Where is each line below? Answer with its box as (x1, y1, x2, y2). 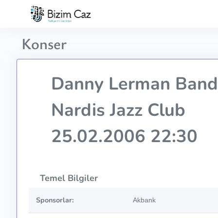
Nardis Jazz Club (46, 98, 185, 123)
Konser (21, 33, 67, 54)
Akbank (132, 196, 156, 204)
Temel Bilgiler (37, 172, 98, 184)
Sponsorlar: (36, 195, 74, 205)
